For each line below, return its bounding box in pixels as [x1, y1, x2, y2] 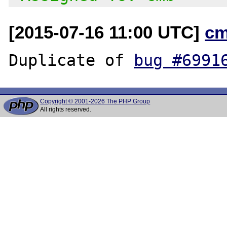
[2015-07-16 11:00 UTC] [9, 22, 205, 42]
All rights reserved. [40, 106, 92, 113]
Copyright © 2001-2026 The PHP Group [40, 98, 150, 105]
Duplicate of [9, 51, 134, 69]
